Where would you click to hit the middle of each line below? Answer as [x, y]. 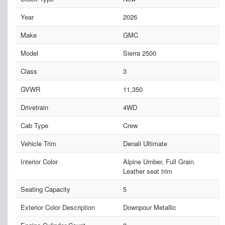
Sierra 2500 [139, 53]
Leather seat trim [147, 171]
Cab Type [34, 125]
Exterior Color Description [58, 207]
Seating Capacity [45, 189]
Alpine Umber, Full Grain [158, 161]
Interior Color [39, 161]
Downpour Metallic [149, 207]
